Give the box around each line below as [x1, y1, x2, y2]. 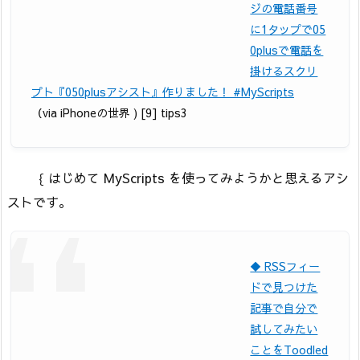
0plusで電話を [250, 42, 324, 59]
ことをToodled [250, 342, 329, 358]
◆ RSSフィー [250, 258, 321, 275]
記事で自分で [250, 300, 318, 317]
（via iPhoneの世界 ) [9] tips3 [31, 104, 187, 121]
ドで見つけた [250, 279, 318, 296]
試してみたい [250, 321, 318, 337]
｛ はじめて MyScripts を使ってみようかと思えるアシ [31, 168, 349, 186]
